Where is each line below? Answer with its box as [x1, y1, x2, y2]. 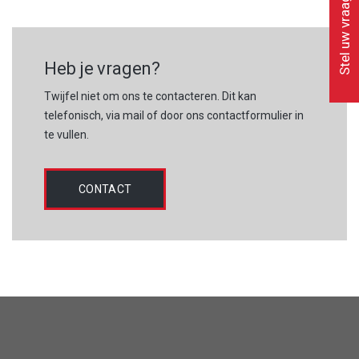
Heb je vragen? [44, 58, 160, 79]
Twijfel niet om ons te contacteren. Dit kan [44, 89, 256, 103]
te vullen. [44, 127, 89, 141]
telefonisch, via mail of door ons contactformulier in [44, 108, 304, 122]
